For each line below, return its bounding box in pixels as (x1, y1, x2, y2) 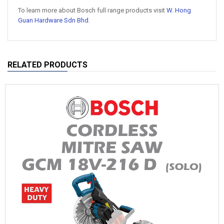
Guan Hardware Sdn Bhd (18, 16, 88, 24)
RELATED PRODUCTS (7, 60, 87, 69)
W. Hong (166, 6, 191, 14)
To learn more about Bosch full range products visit (18, 6, 166, 14)
